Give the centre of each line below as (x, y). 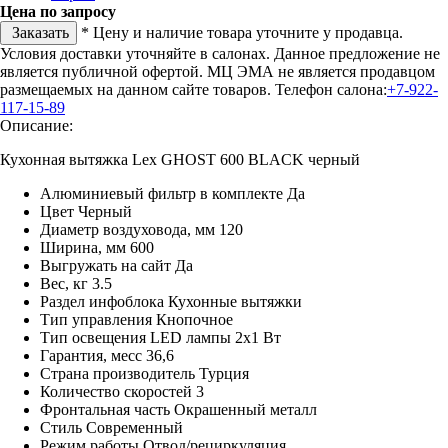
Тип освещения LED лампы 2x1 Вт (160, 337)
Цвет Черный (86, 211)
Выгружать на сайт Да (116, 265)
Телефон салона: (331, 89)
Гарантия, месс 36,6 (107, 355)
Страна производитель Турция (144, 373)
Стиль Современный (111, 427)
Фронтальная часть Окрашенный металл (178, 409)
